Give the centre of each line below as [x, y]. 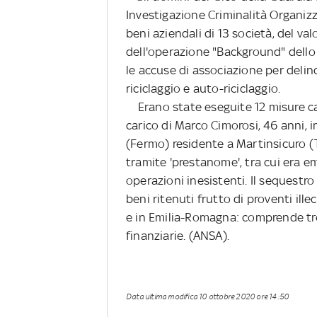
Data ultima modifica [163, 296]
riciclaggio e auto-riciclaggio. [203, 89]
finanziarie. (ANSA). [178, 236]
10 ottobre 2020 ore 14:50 [244, 296]
